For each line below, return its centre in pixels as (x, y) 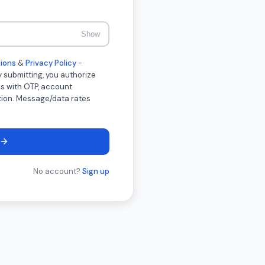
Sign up (96, 171)
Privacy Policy (51, 63)
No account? (58, 171)
